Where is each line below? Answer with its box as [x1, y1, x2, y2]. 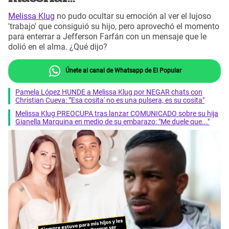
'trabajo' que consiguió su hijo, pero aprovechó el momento [8, 21, 219, 32]
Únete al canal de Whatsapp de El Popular [63, 66, 181, 74]
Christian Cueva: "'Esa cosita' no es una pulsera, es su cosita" [15, 96, 204, 104]
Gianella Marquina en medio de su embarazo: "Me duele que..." [15, 117, 210, 126]
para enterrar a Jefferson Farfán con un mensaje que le [8, 32, 207, 42]
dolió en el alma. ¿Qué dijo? [8, 42, 107, 52]
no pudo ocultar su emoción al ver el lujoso [55, 11, 211, 21]
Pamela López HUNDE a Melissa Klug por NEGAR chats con [15, 87, 202, 96]
